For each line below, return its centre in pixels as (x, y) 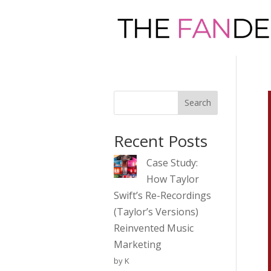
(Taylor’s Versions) (156, 211)
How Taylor (172, 179)
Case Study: (172, 162)
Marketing (137, 244)
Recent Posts (160, 141)
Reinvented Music (153, 228)
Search (198, 103)
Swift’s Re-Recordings (162, 195)
